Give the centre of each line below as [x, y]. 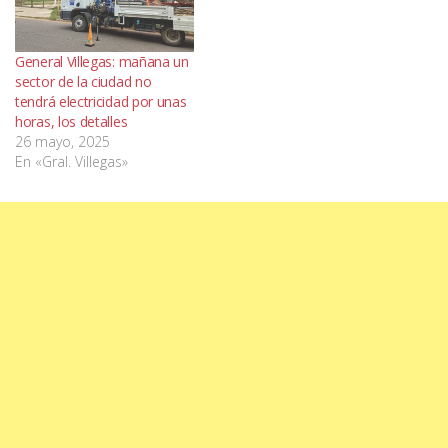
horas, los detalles [71, 121]
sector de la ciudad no [83, 81]
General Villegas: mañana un [102, 61]
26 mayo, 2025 [62, 141]
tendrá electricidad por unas [101, 101]
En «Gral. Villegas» [71, 161]
